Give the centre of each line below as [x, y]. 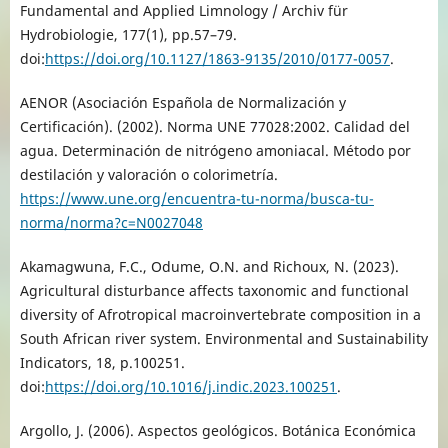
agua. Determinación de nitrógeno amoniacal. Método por [215, 151]
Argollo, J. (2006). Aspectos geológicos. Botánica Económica [217, 431]
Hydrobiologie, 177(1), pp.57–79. [128, 34]
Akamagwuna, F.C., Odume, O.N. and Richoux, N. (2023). [209, 267]
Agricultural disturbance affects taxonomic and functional [214, 291]
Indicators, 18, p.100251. [102, 363]
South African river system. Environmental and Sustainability [223, 339]
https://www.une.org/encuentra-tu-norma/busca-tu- [196, 199]
